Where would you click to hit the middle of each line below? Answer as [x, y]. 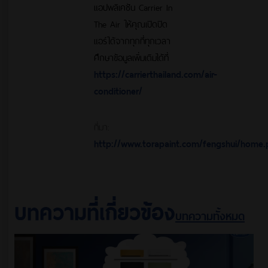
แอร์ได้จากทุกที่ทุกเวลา [133, 39]
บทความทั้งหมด [210, 214]
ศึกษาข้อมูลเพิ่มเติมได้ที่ [132, 56]
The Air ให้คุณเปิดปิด [131, 23]
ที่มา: [102, 126]
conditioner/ [118, 90]
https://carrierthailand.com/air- [156, 73]
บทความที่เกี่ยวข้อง [95, 210]
